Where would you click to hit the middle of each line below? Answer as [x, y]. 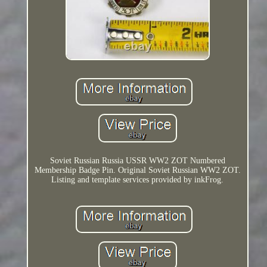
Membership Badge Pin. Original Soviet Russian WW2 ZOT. [137, 170]
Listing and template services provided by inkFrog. [138, 179]
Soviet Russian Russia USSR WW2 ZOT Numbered [137, 160]
